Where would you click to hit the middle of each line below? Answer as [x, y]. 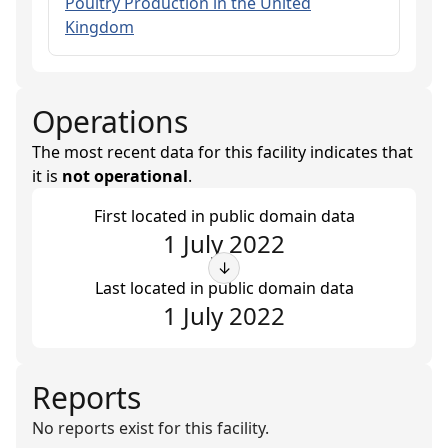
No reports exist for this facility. [150, 428]
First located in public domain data [224, 216]
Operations [110, 121]
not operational [125, 176]
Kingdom [99, 27]
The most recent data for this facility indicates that [222, 152]
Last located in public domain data [224, 288]
